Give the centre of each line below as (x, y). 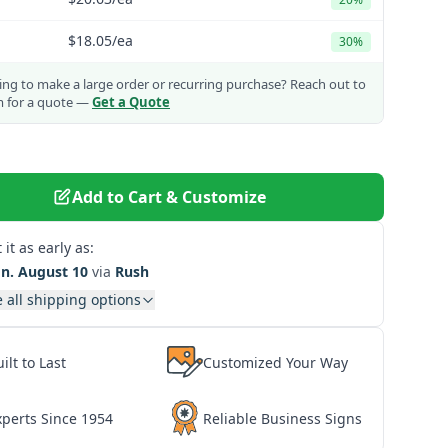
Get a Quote (131, 102)
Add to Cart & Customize (169, 197)
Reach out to (326, 84)
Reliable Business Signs (282, 418)
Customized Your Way (275, 362)
